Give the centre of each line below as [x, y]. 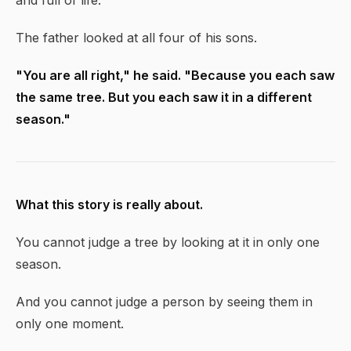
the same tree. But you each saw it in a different [164, 97]
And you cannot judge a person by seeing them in [164, 302]
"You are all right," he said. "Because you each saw [175, 75]
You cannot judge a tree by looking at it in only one [168, 242]
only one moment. [70, 324]
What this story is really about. [109, 204]
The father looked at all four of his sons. [136, 38]
